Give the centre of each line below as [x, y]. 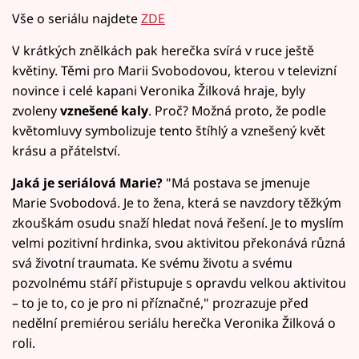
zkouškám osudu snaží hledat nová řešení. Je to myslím [178, 222]
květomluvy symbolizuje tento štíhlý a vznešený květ [169, 130]
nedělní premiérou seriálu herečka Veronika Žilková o [174, 323]
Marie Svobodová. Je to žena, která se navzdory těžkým [177, 202]
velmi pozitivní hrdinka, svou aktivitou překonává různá [179, 242]
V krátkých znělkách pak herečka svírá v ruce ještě [163, 50]
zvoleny [36, 110]
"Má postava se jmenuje [236, 182]
